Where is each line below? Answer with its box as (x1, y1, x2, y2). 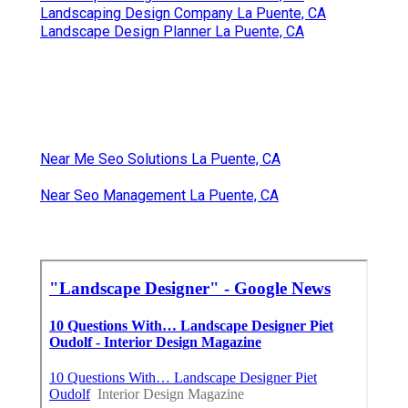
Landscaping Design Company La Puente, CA (40, 4, 326, 22)
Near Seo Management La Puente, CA (40, 186, 279, 204)
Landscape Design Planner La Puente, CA (40, 22, 304, 40)
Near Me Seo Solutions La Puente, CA (40, 149, 280, 168)
